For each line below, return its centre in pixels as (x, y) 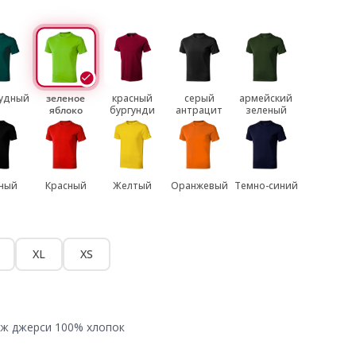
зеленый (266, 110)
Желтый (133, 186)
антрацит (199, 110)
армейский (266, 98)
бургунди (133, 110)
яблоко (66, 110)
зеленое (66, 98)
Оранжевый (199, 186)
